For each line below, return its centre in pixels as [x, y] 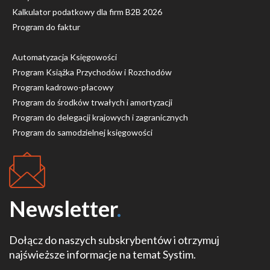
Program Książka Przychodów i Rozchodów [92, 72]
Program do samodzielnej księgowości [82, 132]
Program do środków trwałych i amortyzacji [92, 102]
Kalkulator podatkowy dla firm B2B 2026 [87, 12]
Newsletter [63, 209]
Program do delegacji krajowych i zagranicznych [100, 117]
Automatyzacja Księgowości [64, 57]
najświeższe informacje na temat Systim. [102, 254]
